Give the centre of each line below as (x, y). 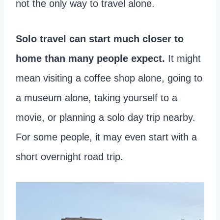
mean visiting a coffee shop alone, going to (109, 78)
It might (183, 59)
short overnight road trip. (71, 157)
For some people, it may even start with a (106, 137)
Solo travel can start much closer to (100, 39)
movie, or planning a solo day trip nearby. (106, 118)
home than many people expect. (90, 59)
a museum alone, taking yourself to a (96, 98)
